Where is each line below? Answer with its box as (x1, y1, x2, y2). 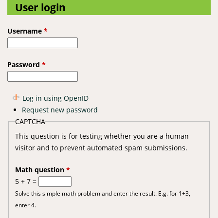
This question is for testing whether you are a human (15, 131, 189, 141)
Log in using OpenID (22, 93, 89, 103)
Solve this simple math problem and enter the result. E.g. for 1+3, (15, 189, 190, 197)
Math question (15, 164, 66, 174)
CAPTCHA (15, 116, 45, 126)
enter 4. (15, 200, 36, 209)
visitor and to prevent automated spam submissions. (15, 143, 187, 152)
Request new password (22, 105, 98, 114)
